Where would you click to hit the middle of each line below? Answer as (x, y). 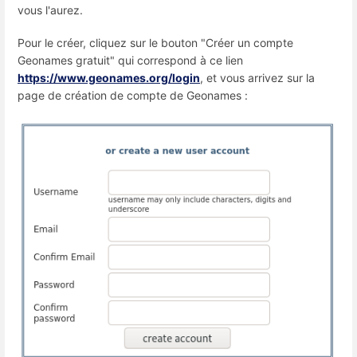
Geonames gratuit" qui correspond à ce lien (130, 61)
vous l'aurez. (50, 10)
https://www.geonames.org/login (109, 78)
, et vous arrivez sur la (257, 78)
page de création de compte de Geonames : (133, 96)
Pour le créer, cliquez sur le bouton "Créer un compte (155, 43)
